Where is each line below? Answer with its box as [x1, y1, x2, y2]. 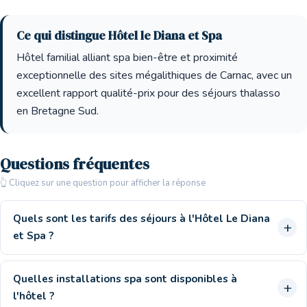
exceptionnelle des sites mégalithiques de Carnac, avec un [16, 68, 292, 83]
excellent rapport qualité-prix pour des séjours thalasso [16, 86, 280, 101]
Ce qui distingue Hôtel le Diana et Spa [16, 27, 222, 44]
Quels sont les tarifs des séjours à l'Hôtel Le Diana [13, 212, 270, 225]
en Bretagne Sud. [16, 103, 99, 119]
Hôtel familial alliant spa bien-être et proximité [16, 50, 238, 65]
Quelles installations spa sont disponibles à [13, 272, 237, 286]
